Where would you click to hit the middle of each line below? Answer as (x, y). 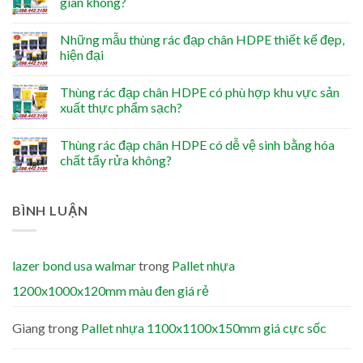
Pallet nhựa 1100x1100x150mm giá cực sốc (204, 327)
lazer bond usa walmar (74, 265)
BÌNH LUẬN (51, 210)
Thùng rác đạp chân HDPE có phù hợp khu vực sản (200, 92)
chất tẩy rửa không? (116, 160)
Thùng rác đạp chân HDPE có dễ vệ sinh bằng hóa (197, 144)
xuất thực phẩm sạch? (121, 107)
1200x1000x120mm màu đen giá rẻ (111, 290)
